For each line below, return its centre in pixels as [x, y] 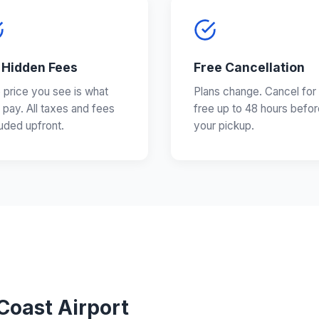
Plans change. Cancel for [255, 92]
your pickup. [224, 126]
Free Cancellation [249, 68]
